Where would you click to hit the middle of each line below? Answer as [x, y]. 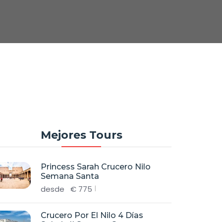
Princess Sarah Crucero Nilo [96, 167]
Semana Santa [70, 176]
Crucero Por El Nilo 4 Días [92, 215]
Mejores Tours [81, 135]
